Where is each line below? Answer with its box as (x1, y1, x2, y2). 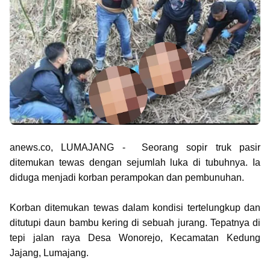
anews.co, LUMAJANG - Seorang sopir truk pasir (10, 142, 260, 152)
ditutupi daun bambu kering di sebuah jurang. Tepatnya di (10, 217, 260, 228)
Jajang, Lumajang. (10, 247, 89, 258)
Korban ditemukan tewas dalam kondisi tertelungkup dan (10, 202, 260, 213)
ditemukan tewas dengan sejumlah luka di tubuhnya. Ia (10, 157, 260, 168)
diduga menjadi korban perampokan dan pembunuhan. (10, 172, 244, 183)
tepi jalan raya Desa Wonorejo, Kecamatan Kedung (10, 232, 260, 243)
